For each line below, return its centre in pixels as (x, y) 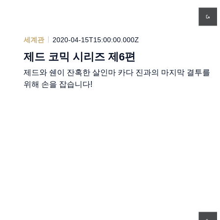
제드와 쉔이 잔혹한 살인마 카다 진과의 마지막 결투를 (117, 72)
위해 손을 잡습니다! (58, 84)
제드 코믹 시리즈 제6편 (80, 56)
